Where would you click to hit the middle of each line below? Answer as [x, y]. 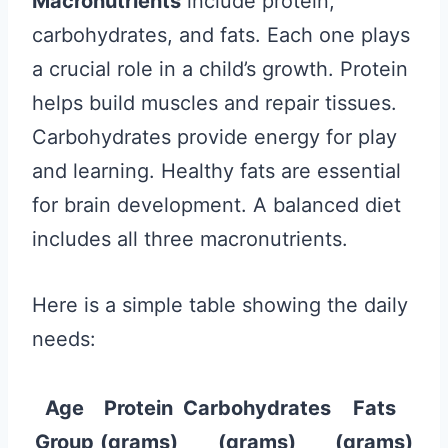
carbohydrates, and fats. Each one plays [221, 35]
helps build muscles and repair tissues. [214, 103]
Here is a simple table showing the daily [220, 305]
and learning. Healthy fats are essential [216, 171]
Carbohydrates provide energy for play [214, 137]
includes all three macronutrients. [190, 239]
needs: [64, 339]
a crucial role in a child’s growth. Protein [220, 69]
